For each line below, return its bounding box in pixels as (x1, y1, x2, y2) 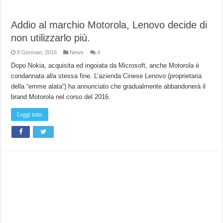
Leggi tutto (17, 111, 43, 118)
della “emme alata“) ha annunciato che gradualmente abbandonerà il (11, 82, 206, 90)
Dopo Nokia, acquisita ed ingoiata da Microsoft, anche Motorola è (11, 61, 200, 69)
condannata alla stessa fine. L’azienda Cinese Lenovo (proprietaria (11, 72, 202, 80)
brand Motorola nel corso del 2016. (11, 93, 111, 101)
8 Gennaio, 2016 (17, 49, 57, 55)
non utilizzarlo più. (11, 32, 91, 43)
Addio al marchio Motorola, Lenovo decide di (11, 19, 208, 30)
